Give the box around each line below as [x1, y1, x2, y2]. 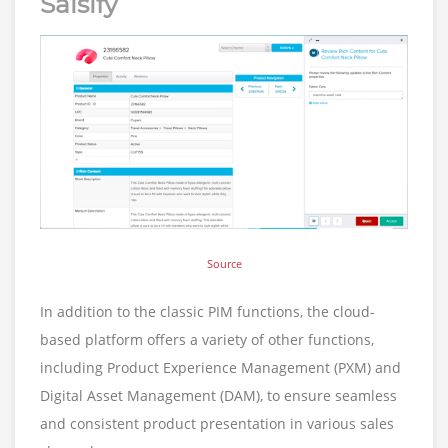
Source [206, 255, 242, 271]
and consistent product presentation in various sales [40, 413, 394, 433]
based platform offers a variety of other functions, [40, 329, 374, 349]
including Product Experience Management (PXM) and [40, 357, 401, 377]
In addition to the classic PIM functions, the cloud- [40, 301, 375, 321]
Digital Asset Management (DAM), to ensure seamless [40, 385, 397, 405]
